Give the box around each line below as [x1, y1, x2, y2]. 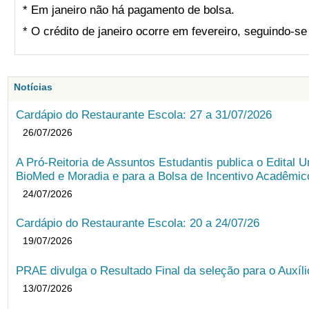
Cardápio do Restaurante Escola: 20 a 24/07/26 [16, 217, 260, 230]
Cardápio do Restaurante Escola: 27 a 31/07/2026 [16, 108, 272, 122]
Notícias [13, 81, 52, 93]
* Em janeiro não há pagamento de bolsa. [23, 3, 235, 17]
